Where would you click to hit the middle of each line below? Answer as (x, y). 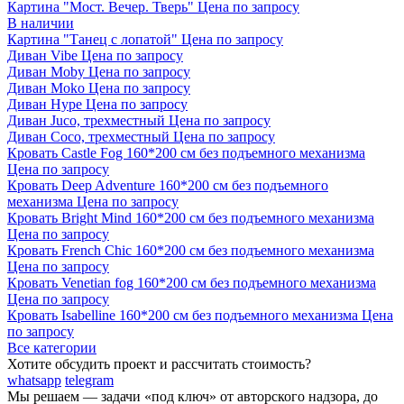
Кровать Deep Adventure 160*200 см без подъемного (168, 185)
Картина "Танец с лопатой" (92, 39)
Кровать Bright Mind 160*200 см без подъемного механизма (191, 217)
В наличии (41, 23)
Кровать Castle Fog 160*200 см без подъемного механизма (186, 152)
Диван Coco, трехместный (88, 136)
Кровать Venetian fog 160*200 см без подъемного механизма (192, 282)
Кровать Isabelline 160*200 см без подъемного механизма (183, 315)
